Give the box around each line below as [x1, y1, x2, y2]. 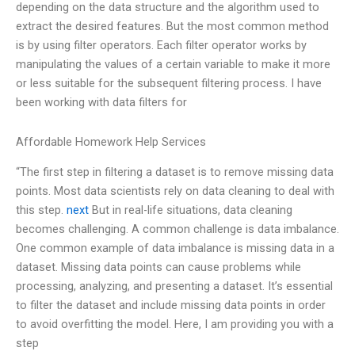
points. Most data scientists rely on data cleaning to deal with [16, 184, 334, 199]
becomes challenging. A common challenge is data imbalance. [16, 222, 339, 237]
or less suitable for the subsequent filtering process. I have [16, 76, 322, 91]
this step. [16, 203, 67, 218]
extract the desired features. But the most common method [16, 19, 329, 34]
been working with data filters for [16, 95, 187, 110]
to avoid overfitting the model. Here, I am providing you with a [16, 317, 334, 332]
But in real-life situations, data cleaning [89, 203, 292, 218]
